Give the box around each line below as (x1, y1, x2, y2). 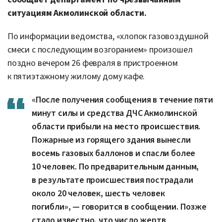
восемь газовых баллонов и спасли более (32, 147, 196, 160)
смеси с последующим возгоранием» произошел (7, 43, 193, 56)
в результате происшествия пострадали (32, 173, 193, 186)
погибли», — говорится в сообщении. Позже (32, 200, 207, 213)
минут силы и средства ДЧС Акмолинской (32, 107, 197, 119)
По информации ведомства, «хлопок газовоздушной (7, 30, 209, 43)
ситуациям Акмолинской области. (7, 6, 147, 19)
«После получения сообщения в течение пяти (32, 93, 213, 106)
